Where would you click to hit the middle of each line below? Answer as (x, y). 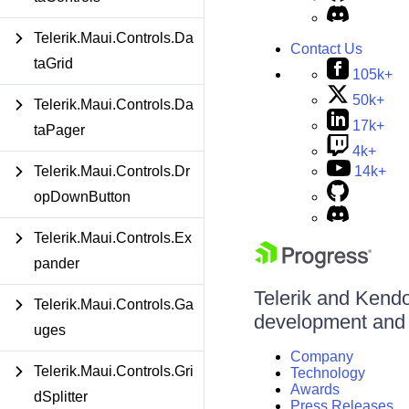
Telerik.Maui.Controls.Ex (113, 238)
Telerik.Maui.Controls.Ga (114, 304)
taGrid (53, 63)
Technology (327, 373)
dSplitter (61, 397)
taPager (59, 130)
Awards (315, 389)
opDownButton (82, 197)
